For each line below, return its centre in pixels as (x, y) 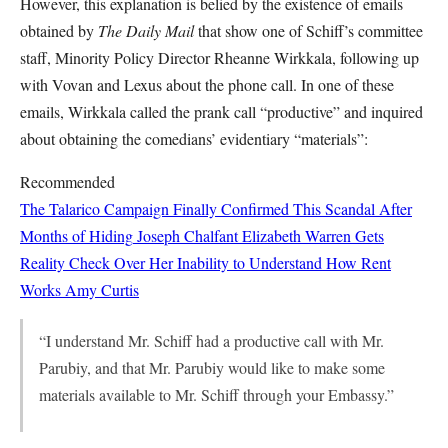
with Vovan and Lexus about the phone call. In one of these (207, 84)
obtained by (59, 30)
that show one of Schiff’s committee (308, 30)
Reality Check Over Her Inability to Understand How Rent (205, 262)
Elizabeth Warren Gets (313, 235)
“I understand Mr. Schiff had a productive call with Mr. (211, 340)
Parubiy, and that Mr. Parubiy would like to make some (212, 367)
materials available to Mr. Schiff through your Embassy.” (216, 394)
